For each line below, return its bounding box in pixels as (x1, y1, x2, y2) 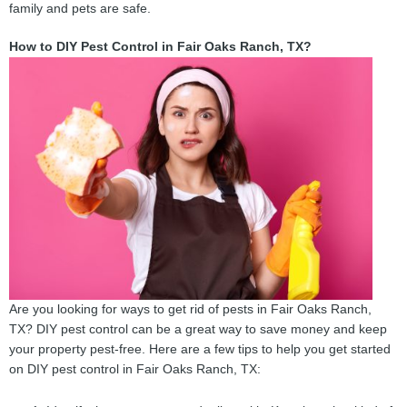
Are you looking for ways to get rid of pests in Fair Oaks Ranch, (9, 303, 372, 317)
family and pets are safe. (9, 2, 151, 16)
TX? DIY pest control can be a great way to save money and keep (9, 323, 387, 337)
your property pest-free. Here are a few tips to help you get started (9, 342, 391, 357)
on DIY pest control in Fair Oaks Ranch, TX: (9, 362, 261, 377)
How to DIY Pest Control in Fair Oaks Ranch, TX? (9, 40, 312, 55)
